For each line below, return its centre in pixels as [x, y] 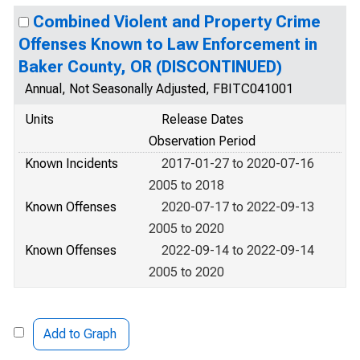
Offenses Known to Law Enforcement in [168, 44]
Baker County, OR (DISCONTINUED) [150, 67]
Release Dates [202, 119]
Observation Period [202, 141]
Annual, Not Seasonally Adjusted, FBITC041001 [159, 89]
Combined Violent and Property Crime [177, 22]
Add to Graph [80, 334]
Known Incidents [72, 164]
